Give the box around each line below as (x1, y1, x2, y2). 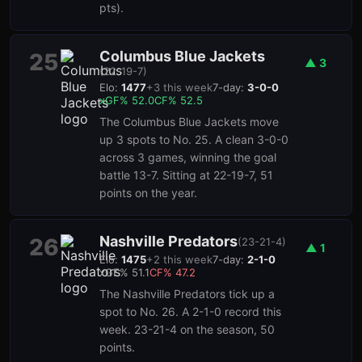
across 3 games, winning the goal (99, 150, 276, 164)
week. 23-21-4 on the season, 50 (99, 322, 275, 336)
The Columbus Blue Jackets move (99, 115, 279, 128)
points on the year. (99, 186, 197, 200)
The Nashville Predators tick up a (99, 287, 275, 301)
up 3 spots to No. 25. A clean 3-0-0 (99, 133, 288, 146)
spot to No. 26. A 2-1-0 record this (99, 305, 281, 318)
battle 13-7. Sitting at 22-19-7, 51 (99, 168, 273, 182)
